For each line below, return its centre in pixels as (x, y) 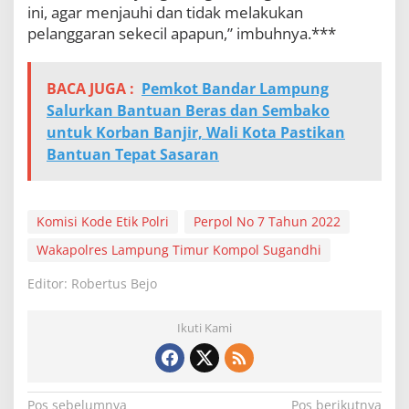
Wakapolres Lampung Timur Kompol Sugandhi (179, 249)
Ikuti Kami (204, 327)
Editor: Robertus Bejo (92, 283)
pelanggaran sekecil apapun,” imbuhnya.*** (182, 33)
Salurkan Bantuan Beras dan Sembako (188, 110)
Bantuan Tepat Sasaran (133, 154)
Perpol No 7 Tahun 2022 (267, 221)
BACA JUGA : (90, 88)
